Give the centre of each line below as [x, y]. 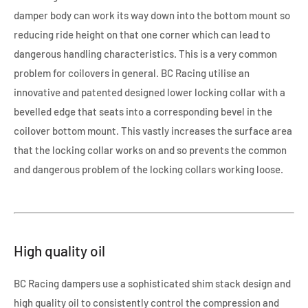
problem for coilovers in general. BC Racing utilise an [132, 73]
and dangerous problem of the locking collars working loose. [148, 169]
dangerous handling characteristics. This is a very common [145, 53]
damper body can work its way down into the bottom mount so [152, 15]
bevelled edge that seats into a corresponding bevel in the [143, 111]
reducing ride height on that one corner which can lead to [142, 34]
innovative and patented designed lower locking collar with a [150, 92]
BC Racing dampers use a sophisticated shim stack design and [152, 284]
